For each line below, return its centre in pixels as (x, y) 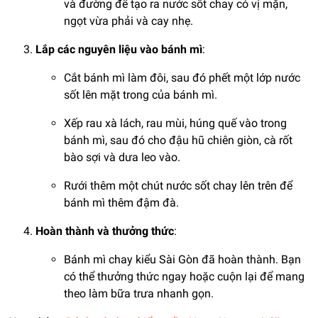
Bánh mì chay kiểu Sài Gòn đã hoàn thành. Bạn (182, 260)
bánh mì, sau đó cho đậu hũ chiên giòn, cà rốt (178, 141)
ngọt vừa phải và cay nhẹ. (128, 21)
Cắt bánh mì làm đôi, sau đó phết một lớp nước (182, 78)
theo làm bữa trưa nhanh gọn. (139, 294)
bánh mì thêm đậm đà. (121, 203)
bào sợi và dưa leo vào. (122, 158)
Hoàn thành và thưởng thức (105, 231)
